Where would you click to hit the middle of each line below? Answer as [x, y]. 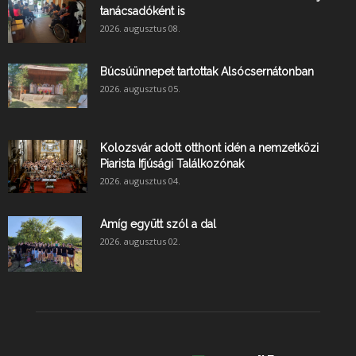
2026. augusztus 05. [140, 89]
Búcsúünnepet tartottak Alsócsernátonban [207, 72]
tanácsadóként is [143, 11]
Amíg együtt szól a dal [158, 224]
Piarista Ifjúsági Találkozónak [172, 164]
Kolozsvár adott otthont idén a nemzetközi [209, 148]
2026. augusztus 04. [140, 181]
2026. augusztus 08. [140, 28]
